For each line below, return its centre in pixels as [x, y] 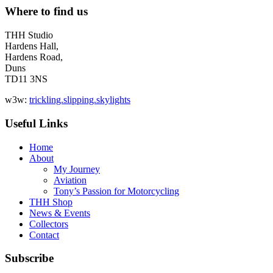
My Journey [77, 169]
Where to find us [46, 12]
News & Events [60, 213]
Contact [44, 235]
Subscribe [29, 258]
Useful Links [36, 123]
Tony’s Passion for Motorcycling [116, 191]
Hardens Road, [34, 57]
